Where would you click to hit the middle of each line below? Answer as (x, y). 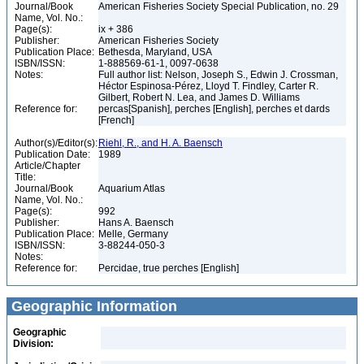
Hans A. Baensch (137, 223)
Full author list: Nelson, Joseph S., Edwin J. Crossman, (218, 75)
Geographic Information (92, 306)
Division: (33, 344)
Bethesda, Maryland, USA (156, 52)
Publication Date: (52, 154)
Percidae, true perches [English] (170, 268)
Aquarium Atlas (133, 188)
